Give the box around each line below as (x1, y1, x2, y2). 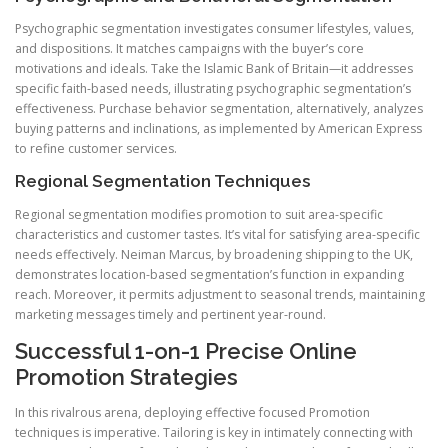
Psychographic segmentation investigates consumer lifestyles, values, (15, 20, 414, 38)
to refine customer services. (15, 140, 177, 158)
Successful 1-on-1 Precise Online (15, 337, 357, 364)
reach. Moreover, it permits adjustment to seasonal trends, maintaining (15, 285, 425, 303)
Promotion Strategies (15, 363, 238, 390)
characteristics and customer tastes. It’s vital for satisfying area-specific (15, 225, 420, 243)
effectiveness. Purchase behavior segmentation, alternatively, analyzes (15, 100, 423, 118)
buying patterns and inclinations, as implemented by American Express (15, 120, 422, 138)
